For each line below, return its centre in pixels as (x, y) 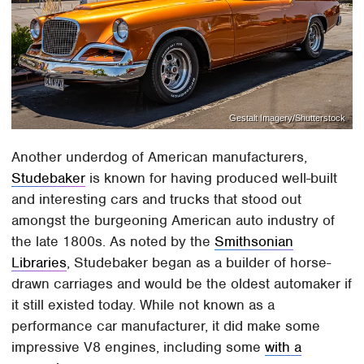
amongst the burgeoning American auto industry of (173, 221)
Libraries (39, 263)
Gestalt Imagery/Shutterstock (287, 117)
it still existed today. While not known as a (143, 305)
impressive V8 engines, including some (139, 347)
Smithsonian (254, 242)
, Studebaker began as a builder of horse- (199, 263)
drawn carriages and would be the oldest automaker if (182, 284)
